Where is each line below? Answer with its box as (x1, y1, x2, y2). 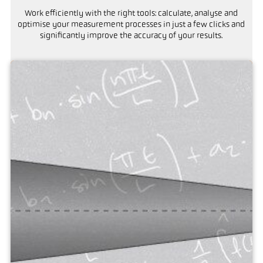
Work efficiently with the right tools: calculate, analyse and (25, 9, 238, 19)
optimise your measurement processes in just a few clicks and (18, 21, 245, 30)
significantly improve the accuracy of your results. (40, 32, 223, 41)
